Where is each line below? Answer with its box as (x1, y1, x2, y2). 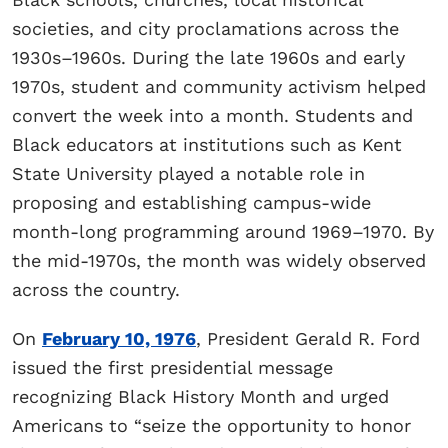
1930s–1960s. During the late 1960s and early (12, 46, 405, 68)
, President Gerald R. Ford (196, 327, 420, 349)
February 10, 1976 (42, 327, 196, 349)
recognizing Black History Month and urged (12, 385, 389, 407)
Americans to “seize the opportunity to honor (12, 414, 411, 436)
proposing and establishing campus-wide (12, 191, 371, 213)
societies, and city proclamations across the (12, 17, 399, 39)
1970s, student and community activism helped (12, 75, 426, 97)
